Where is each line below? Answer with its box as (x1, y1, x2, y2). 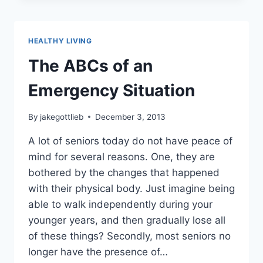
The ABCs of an (28, 56, 153, 76)
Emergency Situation (28, 80, 195, 101)
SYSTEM (78, 5, 114, 15)
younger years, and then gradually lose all (28, 214, 225, 226)
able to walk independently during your (28, 198, 213, 210)
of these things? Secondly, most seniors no (28, 230, 231, 242)
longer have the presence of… (28, 245, 168, 258)
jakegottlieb (40, 112, 84, 122)
